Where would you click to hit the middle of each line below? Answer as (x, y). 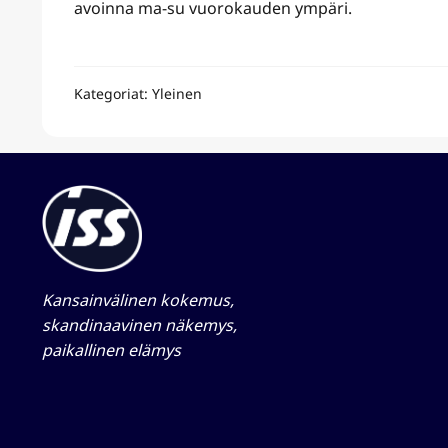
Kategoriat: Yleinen (137, 94)
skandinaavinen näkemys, (139, 325)
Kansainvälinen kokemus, (137, 300)
